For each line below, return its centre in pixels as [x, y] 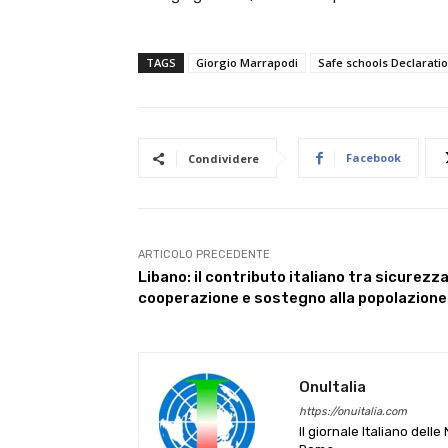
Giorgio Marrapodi [247, 62]
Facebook [373, 157]
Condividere [223, 158]
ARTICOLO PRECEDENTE [204, 254]
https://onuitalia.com [353, 411]
